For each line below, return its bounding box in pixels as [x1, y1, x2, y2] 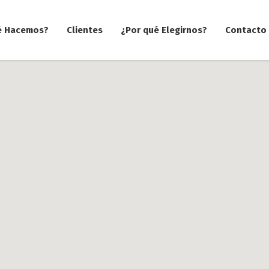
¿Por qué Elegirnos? [121, 24, 208, 35]
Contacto [225, 24, 267, 35]
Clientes [67, 24, 103, 35]
